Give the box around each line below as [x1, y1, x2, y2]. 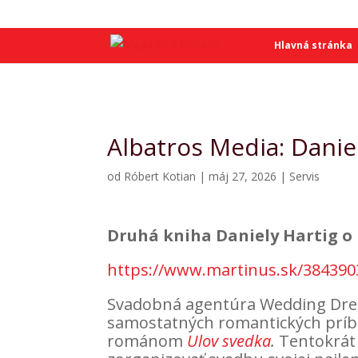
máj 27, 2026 [209, 169, 277, 184]
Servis [289, 169, 320, 184]
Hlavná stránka [273, 38, 352, 52]
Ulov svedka [187, 330, 272, 352]
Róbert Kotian [124, 169, 197, 184]
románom [107, 330, 188, 352]
